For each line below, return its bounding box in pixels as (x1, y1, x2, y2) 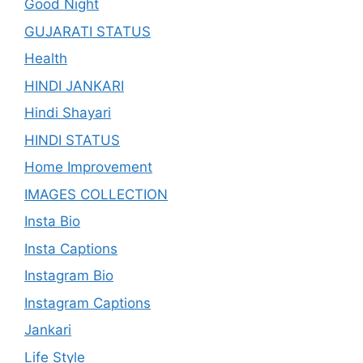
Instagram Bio (24, 267, 113, 284)
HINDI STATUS (24, 131, 120, 148)
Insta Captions (24, 240, 117, 257)
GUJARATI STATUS (24, 23, 151, 40)
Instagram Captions (24, 294, 151, 311)
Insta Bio (24, 213, 80, 230)
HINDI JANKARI (24, 77, 124, 94)
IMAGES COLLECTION (24, 186, 168, 203)
